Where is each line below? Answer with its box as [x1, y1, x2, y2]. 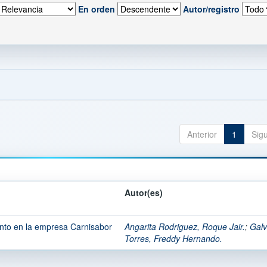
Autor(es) [125, 187, 163, 198]
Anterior [187, 128, 217, 140]
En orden [78, 3, 115, 15]
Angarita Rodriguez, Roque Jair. [125, 221, 245, 232]
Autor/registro [183, 3, 240, 15]
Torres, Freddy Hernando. [125, 232, 222, 244]
